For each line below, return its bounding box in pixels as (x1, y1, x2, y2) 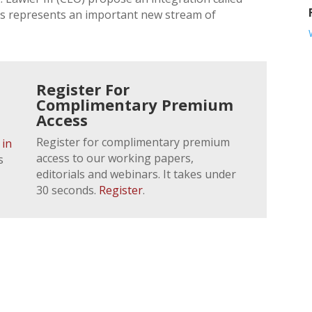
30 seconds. (36, 182, 100, 198)
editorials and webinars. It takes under (36, 166, 237, 182)
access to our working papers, (36, 150, 194, 166)
